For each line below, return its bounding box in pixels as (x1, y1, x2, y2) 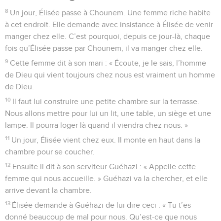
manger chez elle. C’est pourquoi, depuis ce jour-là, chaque (5, 32, 210, 40)
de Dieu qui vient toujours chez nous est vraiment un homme (5, 71, 215, 79)
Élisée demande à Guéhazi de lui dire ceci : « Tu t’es (12, 201, 191, 209)
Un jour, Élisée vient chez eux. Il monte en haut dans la (11, 136, 201, 144)
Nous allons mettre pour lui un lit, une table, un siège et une (5, 109, 211, 117)
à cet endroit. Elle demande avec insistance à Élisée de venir (5, 20, 213, 29)
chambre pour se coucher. (5, 147, 95, 156)
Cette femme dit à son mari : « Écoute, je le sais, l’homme (10, 59, 207, 67)
